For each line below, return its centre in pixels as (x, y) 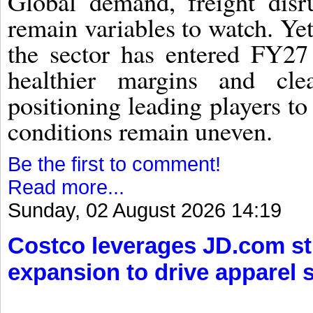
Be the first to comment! (114, 164)
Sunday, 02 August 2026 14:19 (145, 210)
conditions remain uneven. (140, 130)
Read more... (66, 187)
